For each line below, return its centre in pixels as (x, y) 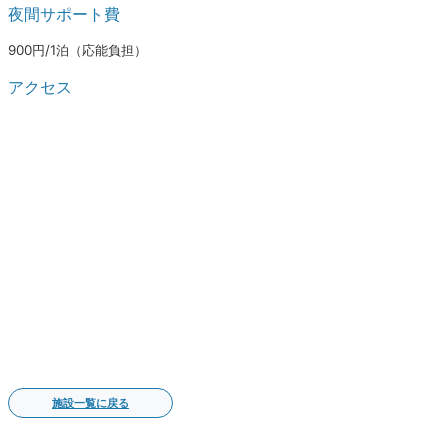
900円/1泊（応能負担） (77, 50)
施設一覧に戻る (90, 403)
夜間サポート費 (64, 13)
